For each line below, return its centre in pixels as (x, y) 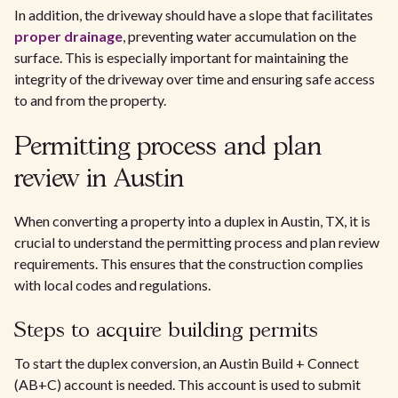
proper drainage (68, 36)
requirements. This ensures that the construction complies (189, 264)
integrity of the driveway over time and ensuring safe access (195, 79)
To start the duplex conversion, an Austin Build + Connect (187, 363)
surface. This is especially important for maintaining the (181, 58)
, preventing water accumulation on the (239, 36)
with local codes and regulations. (112, 285)
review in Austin (99, 180)
